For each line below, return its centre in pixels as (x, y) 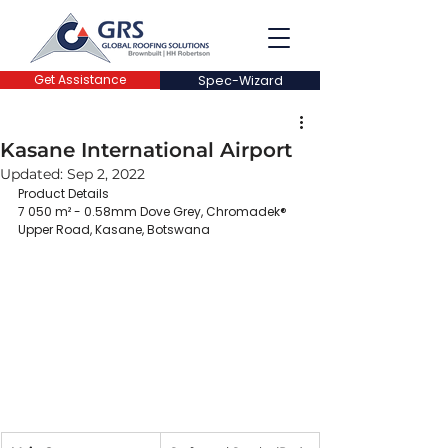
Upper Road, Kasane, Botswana (114, 229)
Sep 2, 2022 (106, 174)
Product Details (63, 193)
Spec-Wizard (240, 80)
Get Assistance (80, 79)
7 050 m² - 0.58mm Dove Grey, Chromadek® (152, 211)
